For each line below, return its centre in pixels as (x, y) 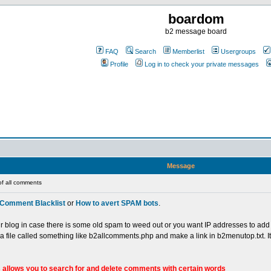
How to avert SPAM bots (117, 203)
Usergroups (238, 51)
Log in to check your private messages (202, 64)
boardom (196, 19)
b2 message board (196, 31)
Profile (119, 64)
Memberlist (188, 51)
